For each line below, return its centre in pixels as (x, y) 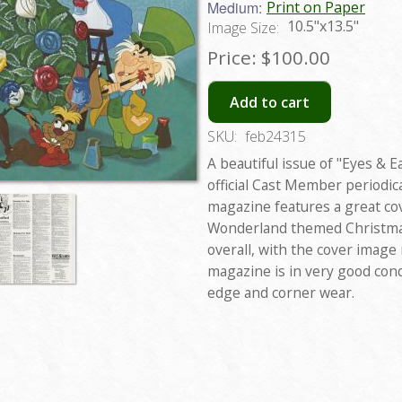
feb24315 (275, 137)
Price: (232, 57)
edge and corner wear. (281, 293)
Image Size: (245, 27)
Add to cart (270, 102)
